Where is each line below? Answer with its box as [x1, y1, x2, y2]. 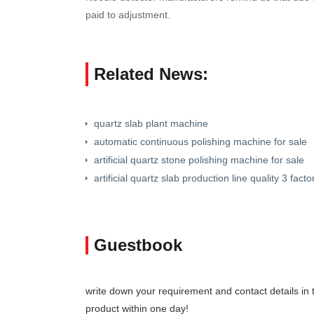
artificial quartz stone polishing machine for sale [94, 153, 304, 165]
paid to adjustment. [86, 8, 170, 20]
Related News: [94, 64, 208, 83]
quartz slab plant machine [94, 117, 208, 129]
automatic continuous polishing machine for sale [94, 135, 307, 147]
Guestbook [94, 235, 182, 254]
